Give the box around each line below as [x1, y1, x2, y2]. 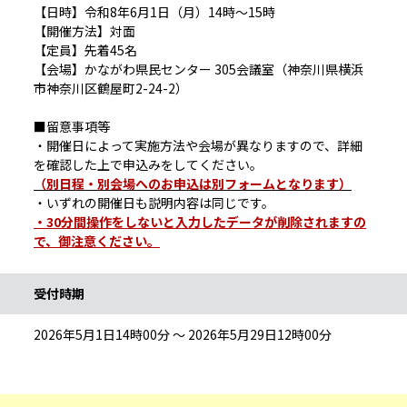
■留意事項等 [34, 117, 110, 136]
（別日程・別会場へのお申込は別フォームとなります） [34, 174, 352, 194]
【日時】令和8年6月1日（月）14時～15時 [34, 3, 275, 22]
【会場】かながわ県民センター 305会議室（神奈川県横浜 [34, 60, 363, 79]
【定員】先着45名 [34, 41, 137, 60]
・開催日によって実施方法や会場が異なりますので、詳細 [34, 136, 362, 155]
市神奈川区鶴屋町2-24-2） [34, 79, 188, 98]
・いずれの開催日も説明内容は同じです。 [34, 194, 274, 213]
